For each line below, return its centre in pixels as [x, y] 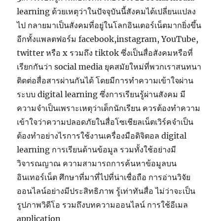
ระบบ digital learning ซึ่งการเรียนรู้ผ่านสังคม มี [101, 94]
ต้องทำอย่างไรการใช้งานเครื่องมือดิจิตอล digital [102, 136]
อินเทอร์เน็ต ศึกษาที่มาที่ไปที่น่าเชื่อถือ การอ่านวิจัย [104, 177]
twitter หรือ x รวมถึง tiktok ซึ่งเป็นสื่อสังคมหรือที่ [105, 53]
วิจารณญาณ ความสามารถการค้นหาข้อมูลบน [97, 164]
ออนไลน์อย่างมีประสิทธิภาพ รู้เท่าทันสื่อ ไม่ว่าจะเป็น [106, 191]
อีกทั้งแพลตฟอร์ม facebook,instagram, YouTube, [108, 39]
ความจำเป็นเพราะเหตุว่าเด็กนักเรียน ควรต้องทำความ [109, 108]
